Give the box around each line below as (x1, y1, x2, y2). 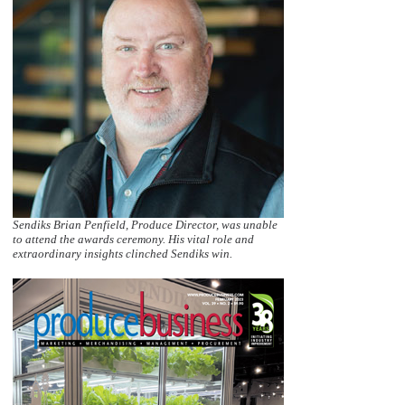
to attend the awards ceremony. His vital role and (13, 231, 254, 246)
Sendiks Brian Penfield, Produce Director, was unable (13, 217, 278, 231)
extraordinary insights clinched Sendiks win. (13, 246, 232, 260)
